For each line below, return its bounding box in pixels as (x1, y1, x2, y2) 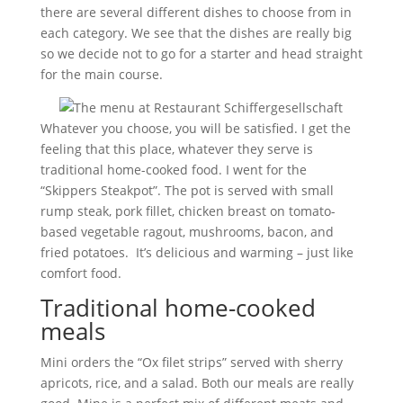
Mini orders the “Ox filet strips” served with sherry (40, 354, 343, 371)
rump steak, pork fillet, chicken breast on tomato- (40, 202, 336, 219)
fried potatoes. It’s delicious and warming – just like (40, 244, 354, 261)
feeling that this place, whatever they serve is (40, 140, 313, 157)
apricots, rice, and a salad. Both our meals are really (40, 374, 354, 391)
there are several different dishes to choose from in (40, 4, 352, 21)
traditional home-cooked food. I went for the (40, 161, 307, 178)
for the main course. (40, 66, 163, 83)
